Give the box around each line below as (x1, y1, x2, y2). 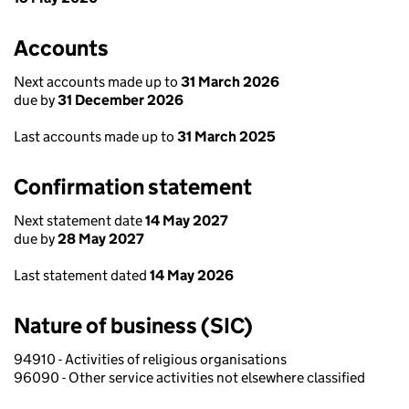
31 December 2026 (58, 91, 184, 109)
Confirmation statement (14, 173, 252, 200)
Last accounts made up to (14, 128, 177, 145)
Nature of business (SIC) (14, 312, 253, 339)
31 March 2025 (177, 128, 276, 145)
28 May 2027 (58, 230, 144, 247)
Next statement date (14, 212, 145, 229)
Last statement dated (14, 267, 150, 284)
